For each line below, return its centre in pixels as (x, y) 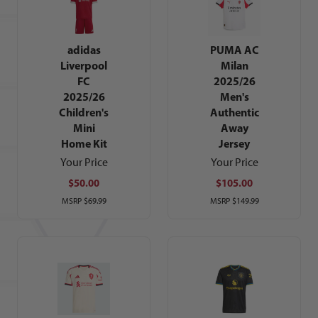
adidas (84, 50)
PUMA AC (234, 50)
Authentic (234, 113)
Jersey (234, 144)
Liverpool (84, 66)
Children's (84, 113)
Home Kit (84, 144)
